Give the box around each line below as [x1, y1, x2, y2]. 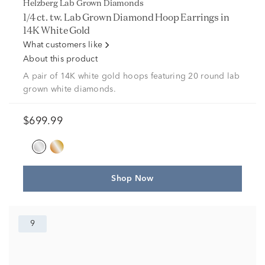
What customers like [23, 41, 103, 49]
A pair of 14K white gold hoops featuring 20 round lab [23, 72, 240, 80]
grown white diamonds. [23, 85, 116, 93]
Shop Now [111, 174, 154, 183]
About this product [23, 55, 98, 63]
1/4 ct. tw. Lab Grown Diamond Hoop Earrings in [23, 11, 230, 23]
